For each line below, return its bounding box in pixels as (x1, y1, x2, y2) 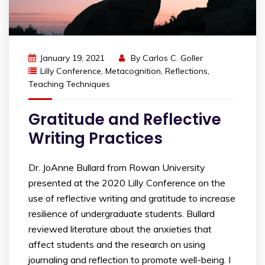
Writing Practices (28, 128, 163, 150)
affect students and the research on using (28, 238, 205, 251)
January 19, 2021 (40, 53, 105, 64)
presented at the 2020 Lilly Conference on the (28, 177, 225, 189)
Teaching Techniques (28, 79, 110, 90)
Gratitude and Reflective (28, 109, 221, 131)
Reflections (165, 66, 208, 77)
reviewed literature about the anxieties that (28, 223, 212, 235)
